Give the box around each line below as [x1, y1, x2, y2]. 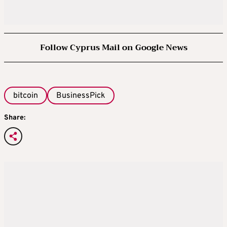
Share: [4, 113, 25, 122]
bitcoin [13, 91, 38, 101]
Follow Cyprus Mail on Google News [40, 41, 187, 55]
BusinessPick [56, 91, 105, 101]
